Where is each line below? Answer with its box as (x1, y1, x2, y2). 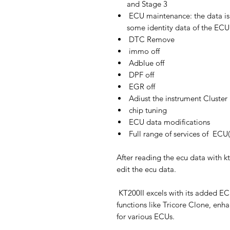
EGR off (127, 82, 155, 91)
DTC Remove (127, 34, 175, 44)
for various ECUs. (117, 212, 175, 221)
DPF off (127, 70, 154, 80)
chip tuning (127, 105, 167, 115)
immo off (127, 46, 160, 56)
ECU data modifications (127, 117, 210, 127)
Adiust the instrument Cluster (127, 93, 227, 103)
